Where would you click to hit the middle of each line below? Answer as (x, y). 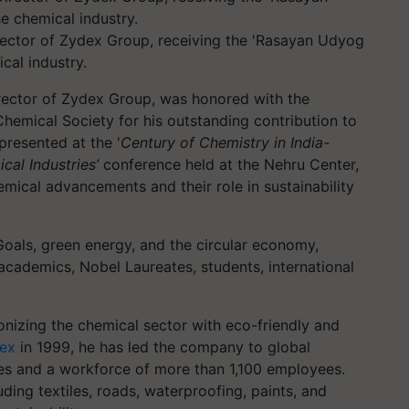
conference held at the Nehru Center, (229, 164)
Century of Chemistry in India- (225, 142)
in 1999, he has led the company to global (163, 347)
